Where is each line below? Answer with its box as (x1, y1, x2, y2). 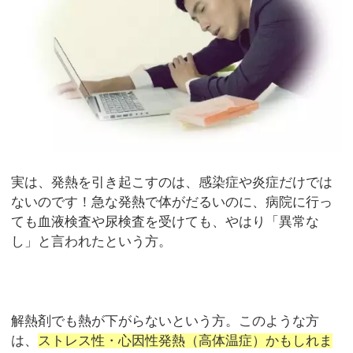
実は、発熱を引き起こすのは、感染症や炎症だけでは (11, 174, 333, 190)
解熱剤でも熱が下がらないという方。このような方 (11, 313, 320, 329)
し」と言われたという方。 (11, 233, 173, 249)
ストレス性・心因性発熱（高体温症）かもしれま (38, 333, 333, 348)
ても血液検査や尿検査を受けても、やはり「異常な (11, 214, 320, 229)
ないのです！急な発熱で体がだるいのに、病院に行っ (11, 194, 333, 210)
